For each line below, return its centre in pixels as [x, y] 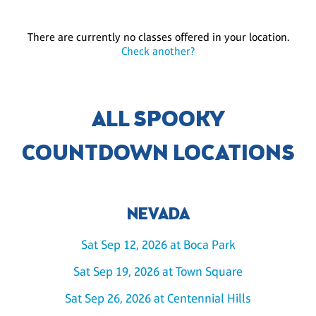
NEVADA [158, 215]
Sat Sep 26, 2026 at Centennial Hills [158, 298]
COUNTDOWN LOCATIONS [158, 155]
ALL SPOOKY [158, 121]
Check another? [158, 51]
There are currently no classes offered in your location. [158, 37]
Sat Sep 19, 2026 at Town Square [158, 271]
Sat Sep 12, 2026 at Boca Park [158, 244]
